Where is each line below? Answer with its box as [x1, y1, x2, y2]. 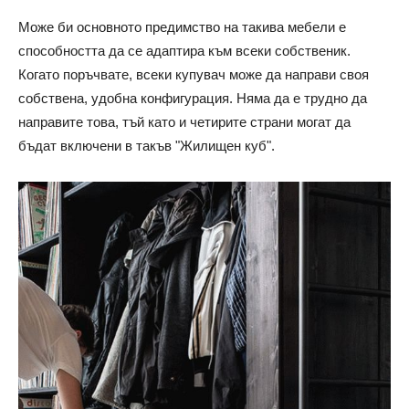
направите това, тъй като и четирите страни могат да [18, 114, 351, 131]
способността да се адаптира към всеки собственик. [18, 43, 351, 59]
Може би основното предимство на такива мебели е [18, 19, 346, 36]
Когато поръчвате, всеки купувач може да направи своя [18, 67, 369, 83]
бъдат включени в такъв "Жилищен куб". [18, 138, 275, 154]
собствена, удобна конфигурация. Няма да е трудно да [18, 90, 367, 107]
